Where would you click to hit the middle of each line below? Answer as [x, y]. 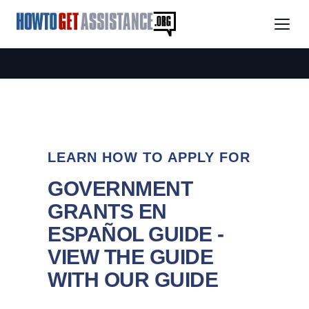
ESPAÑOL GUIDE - [136, 234]
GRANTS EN [107, 211]
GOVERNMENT [120, 189]
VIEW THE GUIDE [130, 257]
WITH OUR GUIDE [133, 280]
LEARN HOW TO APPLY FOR [149, 157]
